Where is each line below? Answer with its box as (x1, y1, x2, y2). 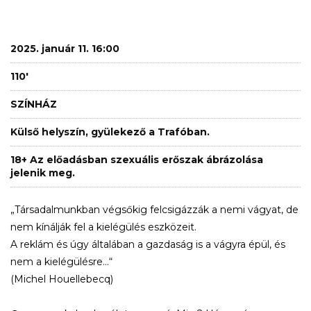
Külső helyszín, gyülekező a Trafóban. (10, 125, 210, 138)
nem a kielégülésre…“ (10, 255, 112, 268)
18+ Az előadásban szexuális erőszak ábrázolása (10, 153, 263, 166)
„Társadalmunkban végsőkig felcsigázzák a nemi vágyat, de (10, 203, 299, 216)
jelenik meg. (10, 166, 75, 179)
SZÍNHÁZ (10, 97, 57, 110)
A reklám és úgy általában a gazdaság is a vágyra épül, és (10, 237, 285, 251)
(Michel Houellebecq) (10, 272, 113, 285)
